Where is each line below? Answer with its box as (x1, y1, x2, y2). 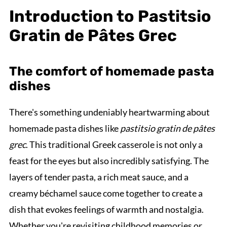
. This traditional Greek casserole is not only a (25, 139, 203, 150)
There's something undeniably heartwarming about (9, 106, 210, 118)
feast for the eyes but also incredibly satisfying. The (9, 155, 209, 166)
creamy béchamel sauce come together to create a (9, 187, 203, 199)
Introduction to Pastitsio (9, 7, 211, 26)
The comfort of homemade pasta (9, 64, 214, 79)
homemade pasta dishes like (9, 123, 120, 134)
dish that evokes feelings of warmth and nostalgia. (9, 204, 204, 215)
